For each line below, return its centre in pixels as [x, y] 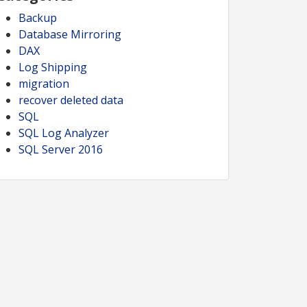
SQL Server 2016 [61, 149]
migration [44, 84]
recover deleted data [71, 100]
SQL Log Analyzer [64, 133]
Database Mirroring [70, 34]
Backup [38, 18]
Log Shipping [53, 67]
